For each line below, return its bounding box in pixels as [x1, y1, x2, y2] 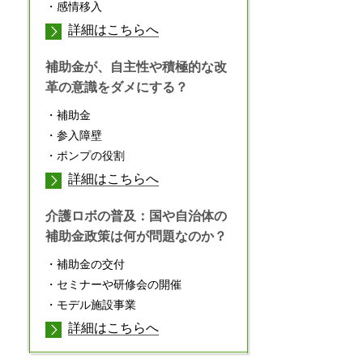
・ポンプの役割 [45, 148, 125, 162]
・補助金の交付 [45, 257, 125, 271]
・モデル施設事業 [45, 297, 136, 311]
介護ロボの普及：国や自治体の [45, 208, 227, 223]
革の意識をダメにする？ [45, 79, 188, 94]
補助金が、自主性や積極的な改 [45, 59, 227, 74]
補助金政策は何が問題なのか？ [45, 228, 227, 243]
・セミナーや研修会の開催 [45, 277, 181, 291]
